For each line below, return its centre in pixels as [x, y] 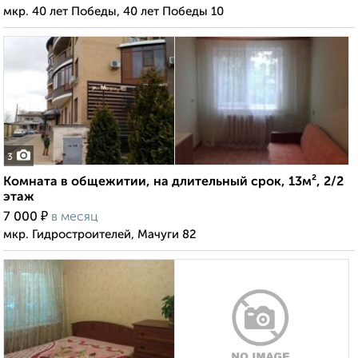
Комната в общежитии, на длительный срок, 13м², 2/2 [173, 183]
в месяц [75, 218]
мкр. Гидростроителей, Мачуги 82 [100, 235]
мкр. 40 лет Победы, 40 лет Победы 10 [113, 12]
